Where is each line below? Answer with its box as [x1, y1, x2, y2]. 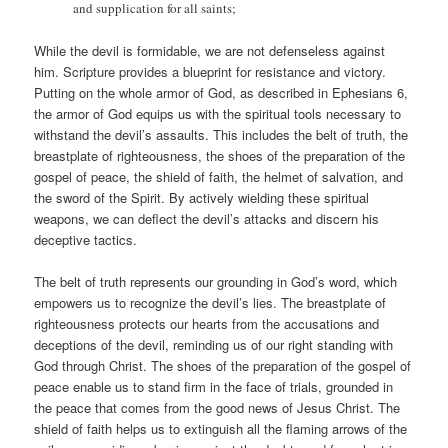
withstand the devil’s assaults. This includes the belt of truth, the [34, 124, 409, 144]
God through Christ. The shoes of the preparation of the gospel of [34, 355, 412, 375]
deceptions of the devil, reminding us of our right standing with [34, 334, 394, 354]
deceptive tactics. [34, 229, 142, 249]
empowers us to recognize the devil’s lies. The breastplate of [34, 292, 387, 312]
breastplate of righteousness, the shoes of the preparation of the [34, 145, 406, 165]
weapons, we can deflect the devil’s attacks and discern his [34, 208, 380, 228]
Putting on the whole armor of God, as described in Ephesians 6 [34, 82, 405, 102]
